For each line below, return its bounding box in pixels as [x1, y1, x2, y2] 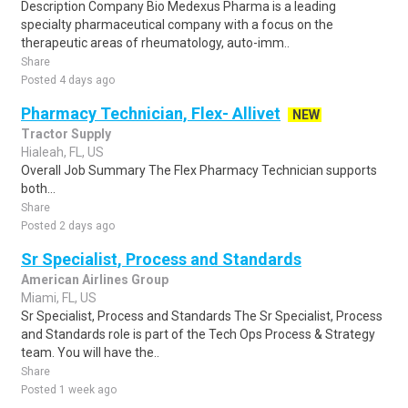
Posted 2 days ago [21, 219, 115, 232]
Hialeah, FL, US [21, 145, 104, 159]
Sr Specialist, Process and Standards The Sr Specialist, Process [21, 309, 382, 323]
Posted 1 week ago [21, 383, 117, 396]
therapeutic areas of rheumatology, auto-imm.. [21, 36, 290, 50]
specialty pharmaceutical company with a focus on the [21, 17, 333, 32]
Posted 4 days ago [21, 74, 115, 87]
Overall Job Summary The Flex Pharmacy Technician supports [21, 163, 377, 178]
